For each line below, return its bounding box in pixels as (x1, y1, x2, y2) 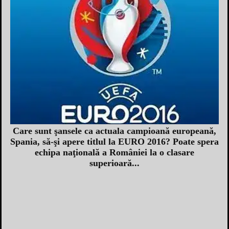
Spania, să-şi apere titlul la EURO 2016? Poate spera (10, 136, 219, 147)
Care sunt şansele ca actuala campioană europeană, (13, 125, 216, 136)
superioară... (89, 157, 140, 168)
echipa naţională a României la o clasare (35, 147, 194, 157)
